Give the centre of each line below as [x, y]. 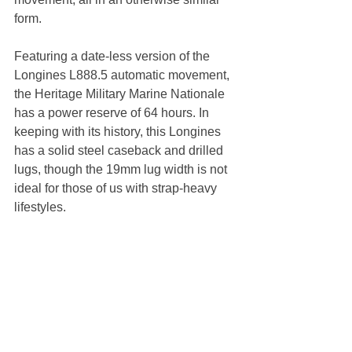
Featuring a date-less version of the [114, 56]
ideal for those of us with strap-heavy [117, 188]
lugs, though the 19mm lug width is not [122, 169]
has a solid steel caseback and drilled [120, 150]
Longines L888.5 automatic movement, [123, 75]
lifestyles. [42, 207]
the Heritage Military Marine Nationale [121, 93]
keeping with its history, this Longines [119, 131]
